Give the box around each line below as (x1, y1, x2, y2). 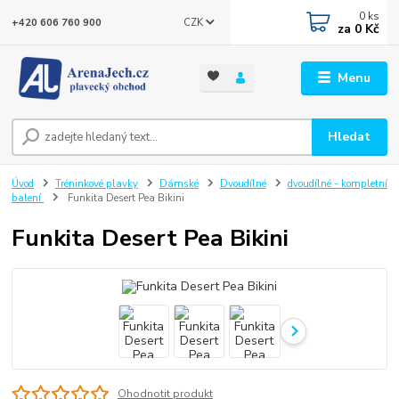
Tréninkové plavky (55, 177, 138, 191)
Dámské (159, 177, 199, 191)
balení (12, 191, 45, 206)
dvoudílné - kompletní (287, 177, 387, 191)
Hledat (328, 128, 371, 146)
